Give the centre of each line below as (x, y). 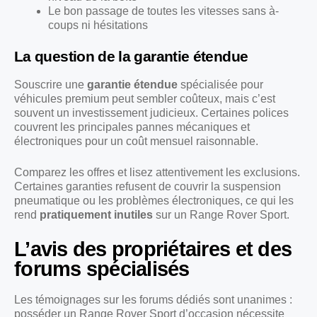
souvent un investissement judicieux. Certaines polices (151, 113)
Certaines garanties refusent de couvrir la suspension (148, 186)
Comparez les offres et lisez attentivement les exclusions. (157, 172)
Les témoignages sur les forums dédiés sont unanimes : (153, 299)
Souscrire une (51, 84)
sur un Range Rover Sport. (221, 214)
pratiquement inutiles (96, 214)
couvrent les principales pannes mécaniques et (132, 127)
